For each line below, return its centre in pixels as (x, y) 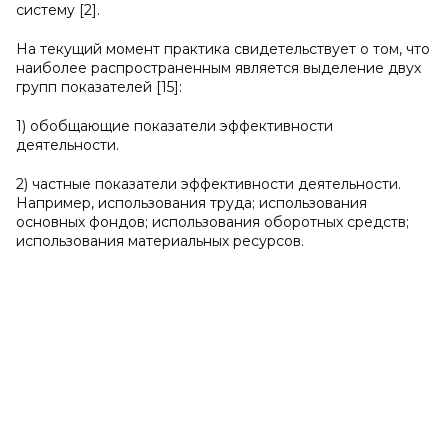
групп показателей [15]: (99, 87)
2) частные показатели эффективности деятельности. (208, 184)
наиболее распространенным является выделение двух (218, 68)
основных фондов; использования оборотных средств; (212, 222)
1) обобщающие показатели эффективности (174, 126)
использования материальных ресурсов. (160, 241)
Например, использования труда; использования (191, 203)
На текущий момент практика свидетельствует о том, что (223, 49)
